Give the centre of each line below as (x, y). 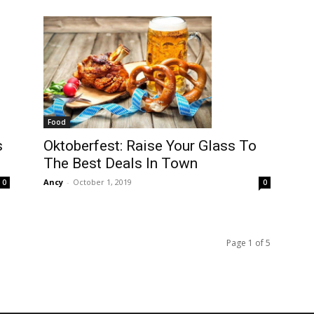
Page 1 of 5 (248, 243)
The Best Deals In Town (121, 163)
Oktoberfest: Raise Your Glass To (150, 145)
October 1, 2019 (102, 182)
